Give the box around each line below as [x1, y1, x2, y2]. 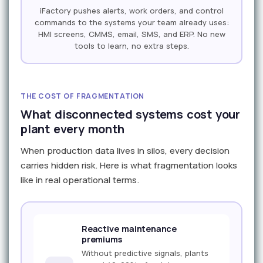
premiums [82, 234, 122, 245]
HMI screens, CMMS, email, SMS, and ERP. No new [38, 28, 225, 39]
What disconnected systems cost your [21, 106, 240, 123]
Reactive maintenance [82, 223, 177, 235]
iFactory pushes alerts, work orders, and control [39, 5, 224, 16]
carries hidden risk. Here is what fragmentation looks [21, 159, 237, 172]
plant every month [21, 121, 124, 137]
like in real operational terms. [21, 174, 139, 187]
